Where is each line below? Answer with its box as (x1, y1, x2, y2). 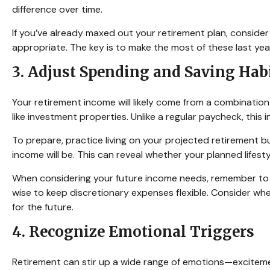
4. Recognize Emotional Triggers (12, 222, 254, 241)
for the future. (12, 201, 74, 213)
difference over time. (12, 3, 102, 16)
